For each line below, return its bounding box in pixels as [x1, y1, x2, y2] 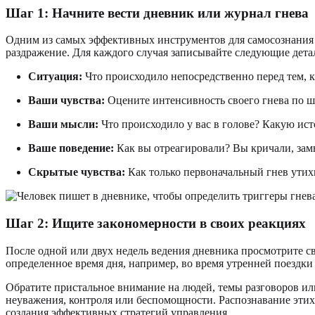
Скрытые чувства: [28, 166, 125, 179]
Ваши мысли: [28, 118, 98, 131]
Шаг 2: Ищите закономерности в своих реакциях [6, 216, 306, 231]
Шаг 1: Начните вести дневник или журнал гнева [6, 5, 309, 20]
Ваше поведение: [28, 142, 114, 155]
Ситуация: [28, 70, 82, 83]
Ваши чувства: [28, 94, 105, 107]
